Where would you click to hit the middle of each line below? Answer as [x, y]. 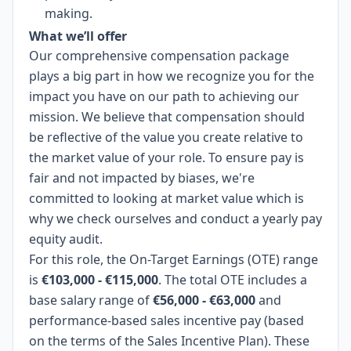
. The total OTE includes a [233, 280]
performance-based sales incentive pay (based [166, 320]
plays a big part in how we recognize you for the [172, 76]
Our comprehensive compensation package [159, 56]
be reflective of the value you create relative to [166, 137]
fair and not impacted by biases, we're [142, 178]
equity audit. [66, 239]
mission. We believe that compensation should [167, 117]
